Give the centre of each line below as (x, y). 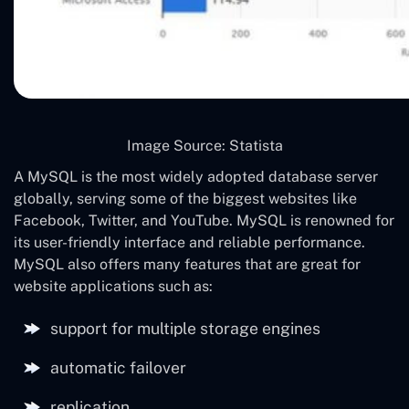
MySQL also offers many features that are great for (187, 265)
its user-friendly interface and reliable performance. (189, 243)
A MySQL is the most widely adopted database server (196, 177)
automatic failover (118, 368)
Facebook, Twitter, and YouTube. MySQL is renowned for (204, 221)
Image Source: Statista (204, 146)
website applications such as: (113, 287)
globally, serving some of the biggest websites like (185, 199)
